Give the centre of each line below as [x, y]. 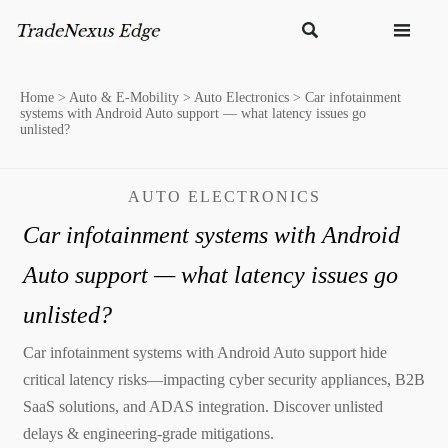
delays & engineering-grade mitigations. [148, 433]
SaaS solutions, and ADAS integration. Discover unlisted [202, 406]
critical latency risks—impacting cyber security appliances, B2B [223, 379]
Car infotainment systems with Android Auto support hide [204, 352]
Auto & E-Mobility [124, 97]
